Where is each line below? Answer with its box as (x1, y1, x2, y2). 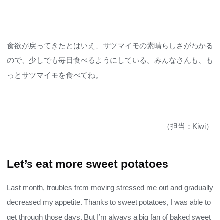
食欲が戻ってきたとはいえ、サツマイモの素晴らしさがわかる (7, 41, 213, 50)
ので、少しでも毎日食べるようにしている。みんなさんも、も (7, 56, 213, 64)
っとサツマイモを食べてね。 (7, 71, 103, 79)
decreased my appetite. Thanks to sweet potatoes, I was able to (7, 198, 211, 206)
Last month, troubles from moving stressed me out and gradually (7, 183, 213, 192)
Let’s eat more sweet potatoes (7, 158, 168, 170)
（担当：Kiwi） (163, 122, 213, 130)
